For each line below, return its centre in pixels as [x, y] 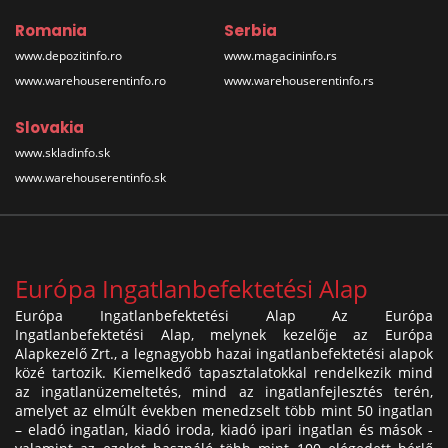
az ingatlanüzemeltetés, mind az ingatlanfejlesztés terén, [224, 391]
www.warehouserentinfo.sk [90, 177]
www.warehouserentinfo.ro [90, 80]
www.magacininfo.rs [280, 55]
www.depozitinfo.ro [68, 55]
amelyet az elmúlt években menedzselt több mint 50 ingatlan [224, 410]
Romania [51, 30]
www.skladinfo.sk [62, 152]
